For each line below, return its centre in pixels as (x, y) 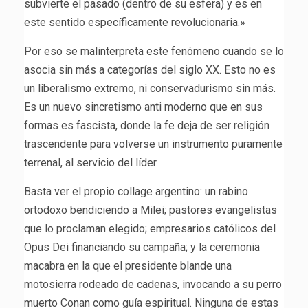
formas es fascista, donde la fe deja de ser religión (147, 126)
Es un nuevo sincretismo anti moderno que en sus (143, 107)
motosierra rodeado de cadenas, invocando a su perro (153, 285)
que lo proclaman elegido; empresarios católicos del (150, 229)
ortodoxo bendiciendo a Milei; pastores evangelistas (151, 210)
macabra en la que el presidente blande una (128, 266)
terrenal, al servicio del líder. (91, 163)
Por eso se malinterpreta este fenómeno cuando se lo (154, 52)
